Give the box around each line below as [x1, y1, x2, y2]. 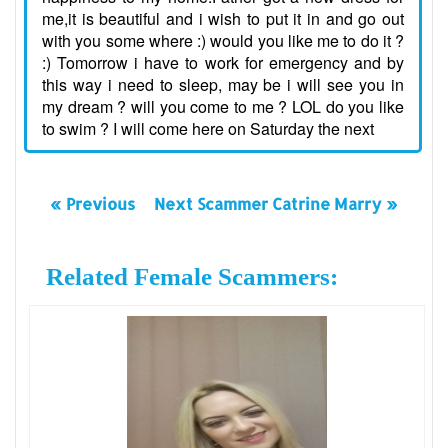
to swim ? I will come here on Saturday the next [42, 117, 374, 141]
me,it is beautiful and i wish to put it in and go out [42, 7, 404, 31]
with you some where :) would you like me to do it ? [42, 29, 404, 53]
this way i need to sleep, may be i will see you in [42, 73, 404, 97]
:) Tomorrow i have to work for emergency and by [42, 51, 404, 75]
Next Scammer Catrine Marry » [154, 193, 399, 215]
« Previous [49, 193, 135, 215]
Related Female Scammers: [45, 263, 338, 290]
